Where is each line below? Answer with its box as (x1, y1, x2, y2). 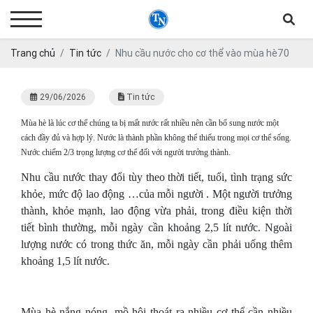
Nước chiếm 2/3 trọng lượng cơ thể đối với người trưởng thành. (21, 147, 231, 157)
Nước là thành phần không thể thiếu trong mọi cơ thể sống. (97, 133, 291, 143)
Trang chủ (10, 47, 55, 59)
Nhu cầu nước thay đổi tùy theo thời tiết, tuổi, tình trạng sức (21, 171, 292, 183)
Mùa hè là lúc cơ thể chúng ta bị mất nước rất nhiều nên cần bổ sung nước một (21, 118, 279, 128)
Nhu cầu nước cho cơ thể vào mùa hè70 (115, 47, 289, 59)
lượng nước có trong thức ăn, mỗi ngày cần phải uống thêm (21, 238, 292, 250)
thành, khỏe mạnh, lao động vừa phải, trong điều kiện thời (21, 205, 292, 217)
